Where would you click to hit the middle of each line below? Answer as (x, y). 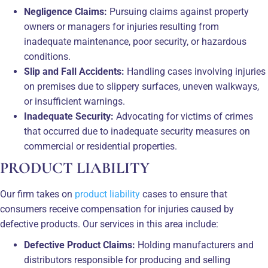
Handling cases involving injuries (195, 71)
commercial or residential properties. (100, 146)
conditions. (47, 56)
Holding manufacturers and (194, 245)
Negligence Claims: (66, 11)
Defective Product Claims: (80, 245)
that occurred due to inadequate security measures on (137, 131)
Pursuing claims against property (178, 11)
